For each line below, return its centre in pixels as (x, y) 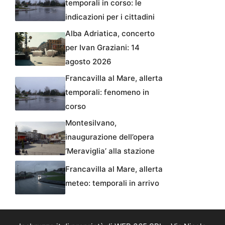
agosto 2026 (88, 62)
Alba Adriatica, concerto (110, 34)
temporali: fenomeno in (107, 92)
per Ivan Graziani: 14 (102, 48)
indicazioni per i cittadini (110, 17)
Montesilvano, (91, 123)
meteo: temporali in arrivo (112, 183)
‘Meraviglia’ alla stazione (110, 151)
